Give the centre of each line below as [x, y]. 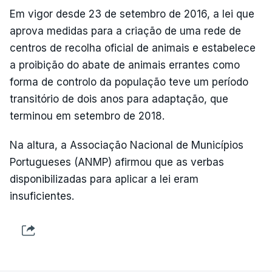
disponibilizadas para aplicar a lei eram [104, 179]
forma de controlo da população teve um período [129, 82]
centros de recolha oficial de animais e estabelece [133, 48]
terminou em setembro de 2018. [87, 116]
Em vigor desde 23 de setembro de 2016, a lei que [132, 14]
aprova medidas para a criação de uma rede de [125, 31]
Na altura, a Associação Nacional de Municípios [127, 145]
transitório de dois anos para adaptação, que [119, 99]
